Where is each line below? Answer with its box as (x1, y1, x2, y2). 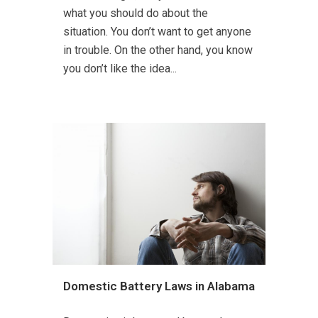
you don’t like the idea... (63, 61, 177, 75)
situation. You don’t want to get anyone (63, 24, 251, 38)
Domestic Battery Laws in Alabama (63, 278, 255, 293)
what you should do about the (63, 6, 208, 20)
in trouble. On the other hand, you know (63, 43, 253, 57)
